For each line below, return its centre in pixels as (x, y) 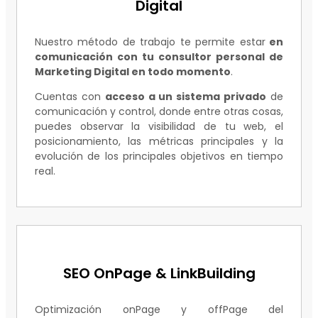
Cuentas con (70, 97)
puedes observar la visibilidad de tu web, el (159, 127)
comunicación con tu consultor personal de (159, 57)
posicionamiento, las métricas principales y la (159, 142)
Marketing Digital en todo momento (133, 72)
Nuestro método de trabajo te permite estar (150, 42)
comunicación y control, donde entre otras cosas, (159, 112)
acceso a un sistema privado (186, 97)
